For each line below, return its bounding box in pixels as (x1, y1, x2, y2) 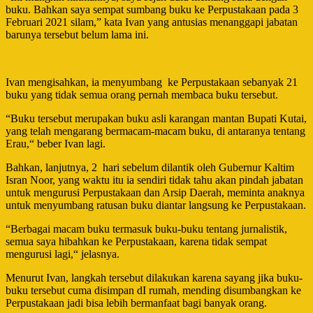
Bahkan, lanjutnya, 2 (6, 161, 97, 173)
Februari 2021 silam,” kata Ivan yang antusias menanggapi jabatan (6, 15, 298, 28)
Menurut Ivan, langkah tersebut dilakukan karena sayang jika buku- (6, 271, 303, 284)
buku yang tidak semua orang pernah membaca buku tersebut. (6, 88, 278, 101)
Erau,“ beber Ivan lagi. (6, 137, 105, 150)
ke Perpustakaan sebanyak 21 (168, 75, 298, 88)
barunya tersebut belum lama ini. (6, 28, 149, 41)
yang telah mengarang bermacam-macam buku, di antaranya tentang (6, 124, 305, 137)
